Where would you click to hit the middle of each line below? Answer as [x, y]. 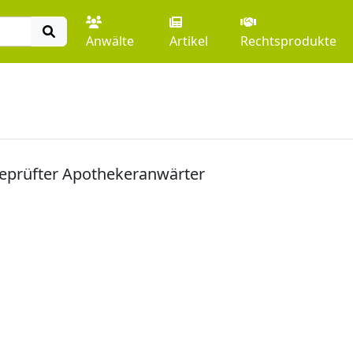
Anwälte [110, 41]
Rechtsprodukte [289, 41]
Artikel [188, 41]
